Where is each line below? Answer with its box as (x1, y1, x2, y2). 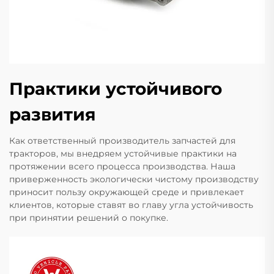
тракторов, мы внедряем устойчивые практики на (9, 148, 237, 160)
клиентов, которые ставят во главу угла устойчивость (9, 199, 253, 211)
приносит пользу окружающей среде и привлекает (9, 187, 244, 198)
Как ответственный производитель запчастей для (9, 135, 235, 147)
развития (9, 104, 96, 125)
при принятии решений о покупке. (9, 212, 168, 224)
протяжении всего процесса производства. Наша (9, 161, 235, 172)
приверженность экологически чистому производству (9, 174, 259, 185)
